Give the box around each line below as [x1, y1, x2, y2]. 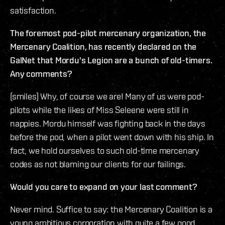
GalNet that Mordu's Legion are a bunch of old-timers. [10, 55, 212, 66]
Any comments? [10, 68, 72, 79]
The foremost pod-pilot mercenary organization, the [10, 28, 206, 39]
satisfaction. [10, 5, 56, 16]
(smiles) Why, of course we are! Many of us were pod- [10, 91, 204, 102]
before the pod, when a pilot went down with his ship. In [10, 132, 214, 143]
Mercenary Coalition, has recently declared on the [10, 41, 197, 52]
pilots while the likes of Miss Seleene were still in [10, 104, 189, 116]
